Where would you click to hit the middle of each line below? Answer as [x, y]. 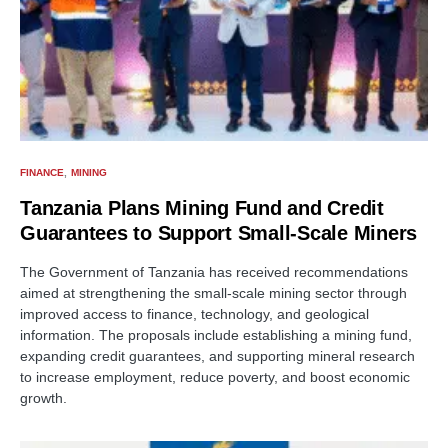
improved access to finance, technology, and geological [194, 314]
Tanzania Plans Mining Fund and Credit [202, 208]
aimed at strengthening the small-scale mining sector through [213, 293]
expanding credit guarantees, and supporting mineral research [217, 356]
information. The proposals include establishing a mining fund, [216, 335]
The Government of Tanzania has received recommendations [214, 272]
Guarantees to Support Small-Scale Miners [218, 233]
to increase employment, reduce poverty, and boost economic [215, 377]
